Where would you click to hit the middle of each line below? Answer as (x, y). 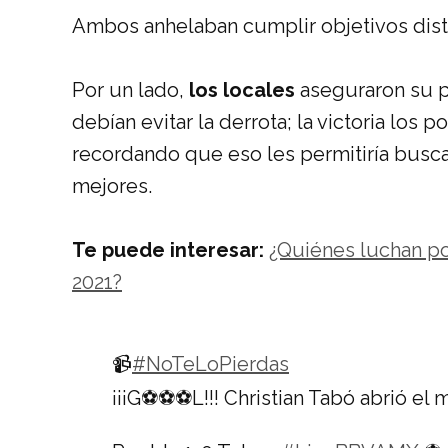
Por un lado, (130, 90)
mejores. (112, 186)
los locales (242, 90)
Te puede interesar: (170, 250)
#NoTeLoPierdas (210, 364)
